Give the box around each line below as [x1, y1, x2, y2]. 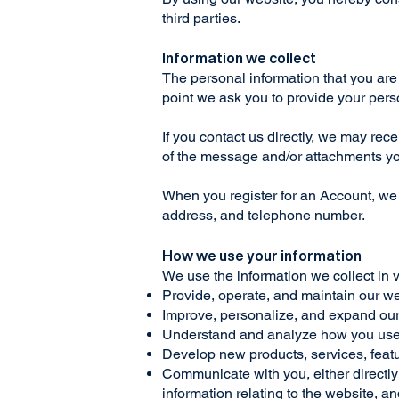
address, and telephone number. [162, 207, 365, 224]
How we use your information [162, 248, 364, 263]
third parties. [162, 10, 240, 27]
